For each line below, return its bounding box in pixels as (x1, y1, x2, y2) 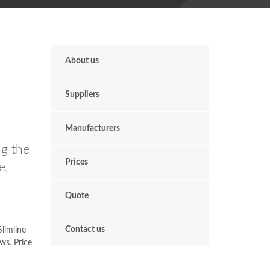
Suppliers (64, 90, 99, 99)
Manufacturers (64, 124, 120, 133)
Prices (64, 158, 88, 166)
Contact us (64, 225, 105, 234)
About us (64, 57, 99, 65)
